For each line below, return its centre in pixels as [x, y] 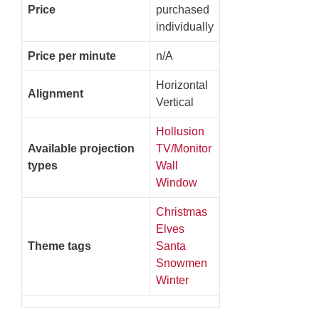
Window [177, 182]
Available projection [81, 148]
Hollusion [180, 131]
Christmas [182, 211]
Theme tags [59, 246]
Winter [172, 280]
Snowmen [182, 263]
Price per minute [72, 56]
